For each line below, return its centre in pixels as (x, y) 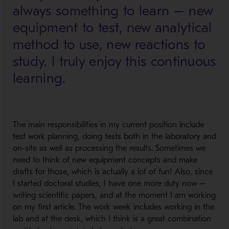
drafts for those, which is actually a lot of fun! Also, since (112, 172)
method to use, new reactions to (109, 45)
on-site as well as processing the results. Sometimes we (109, 148)
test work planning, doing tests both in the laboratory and (114, 136)
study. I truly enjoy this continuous (114, 62)
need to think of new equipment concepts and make (105, 160)
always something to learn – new (113, 11)
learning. (39, 78)
